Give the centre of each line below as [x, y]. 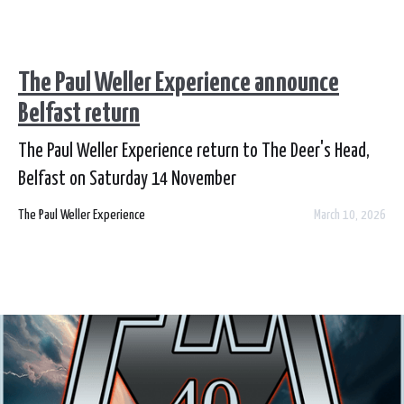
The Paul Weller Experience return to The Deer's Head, [194, 151]
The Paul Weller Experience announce [179, 83]
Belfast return [79, 113]
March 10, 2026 [350, 215]
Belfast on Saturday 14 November [127, 179]
